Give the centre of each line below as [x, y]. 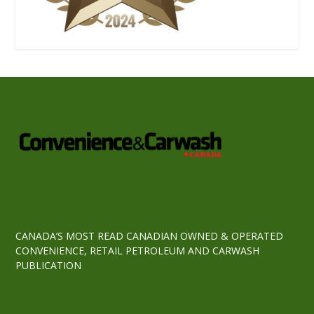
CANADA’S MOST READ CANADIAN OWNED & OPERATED [150, 235]
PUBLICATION [49, 265]
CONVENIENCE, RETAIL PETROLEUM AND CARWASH [138, 250]
